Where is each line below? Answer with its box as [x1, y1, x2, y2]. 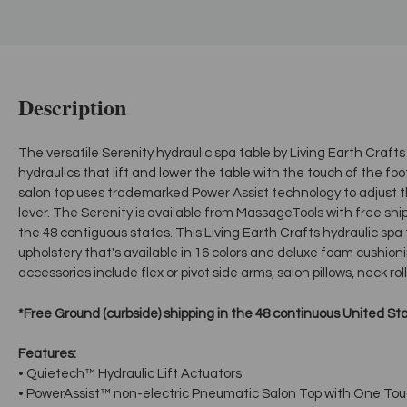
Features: [18, 347, 76, 362]
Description [18, 90, 126, 123]
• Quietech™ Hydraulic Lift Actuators [18, 367, 242, 382]
